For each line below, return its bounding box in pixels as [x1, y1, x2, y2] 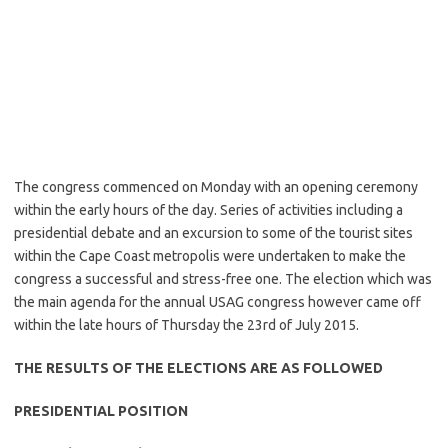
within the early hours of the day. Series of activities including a [14, 202, 403, 218]
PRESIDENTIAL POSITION [14, 403, 191, 419]
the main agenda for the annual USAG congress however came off [14, 294, 421, 310]
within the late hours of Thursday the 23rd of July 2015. [14, 317, 359, 333]
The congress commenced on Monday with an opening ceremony [14, 179, 418, 195]
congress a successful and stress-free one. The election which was [14, 271, 432, 287]
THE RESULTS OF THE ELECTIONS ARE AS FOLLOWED [14, 360, 383, 376]
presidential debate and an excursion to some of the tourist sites [14, 225, 413, 241]
